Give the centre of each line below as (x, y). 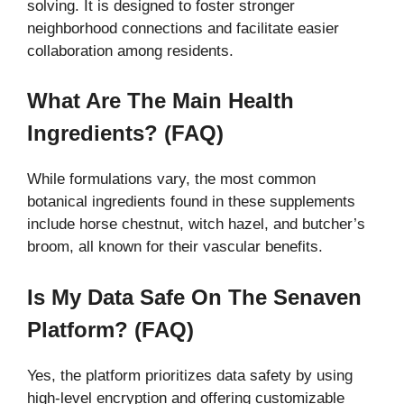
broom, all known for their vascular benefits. (175, 247)
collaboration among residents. (130, 50)
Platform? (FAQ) (110, 329)
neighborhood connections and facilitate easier (183, 28)
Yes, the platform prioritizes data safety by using (190, 375)
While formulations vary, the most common (171, 179)
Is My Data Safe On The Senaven (194, 297)
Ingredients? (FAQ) (125, 133)
